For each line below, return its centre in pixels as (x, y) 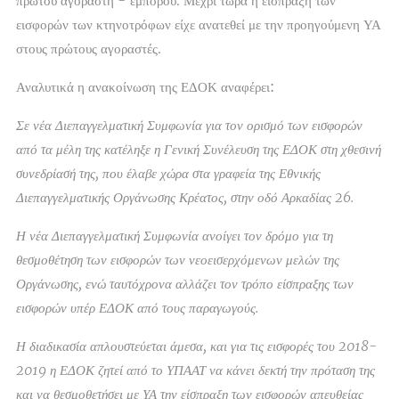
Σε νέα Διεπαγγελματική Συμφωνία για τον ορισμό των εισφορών (189, 126)
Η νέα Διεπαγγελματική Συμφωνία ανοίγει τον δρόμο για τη (175, 236)
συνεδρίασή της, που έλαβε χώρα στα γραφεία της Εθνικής (168, 174)
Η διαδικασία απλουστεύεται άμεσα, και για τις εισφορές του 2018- (196, 346)
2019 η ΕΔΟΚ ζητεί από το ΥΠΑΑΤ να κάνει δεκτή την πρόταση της (195, 370)
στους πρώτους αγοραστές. (89, 49)
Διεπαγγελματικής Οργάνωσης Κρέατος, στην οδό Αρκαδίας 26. (185, 198)
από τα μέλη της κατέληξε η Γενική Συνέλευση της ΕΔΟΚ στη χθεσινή (199, 150)
